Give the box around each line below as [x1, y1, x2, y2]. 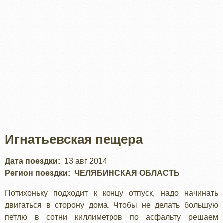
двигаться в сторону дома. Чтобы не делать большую [5, 200, 218, 209]
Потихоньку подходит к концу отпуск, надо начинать [5, 188, 218, 197]
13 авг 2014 [64, 156, 107, 165]
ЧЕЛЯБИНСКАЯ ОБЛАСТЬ [74, 168, 180, 177]
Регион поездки [5, 168, 68, 177]
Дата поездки [5, 156, 58, 165]
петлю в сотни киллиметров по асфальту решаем [5, 212, 218, 221]
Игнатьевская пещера [5, 132, 143, 146]
